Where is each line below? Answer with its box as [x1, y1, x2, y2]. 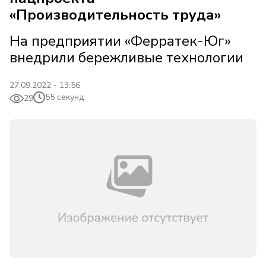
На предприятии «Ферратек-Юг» [9, 31, 231, 50]
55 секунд [45, 91, 84, 103]
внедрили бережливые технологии [9, 48, 243, 67]
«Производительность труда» [9, 5, 221, 24]
